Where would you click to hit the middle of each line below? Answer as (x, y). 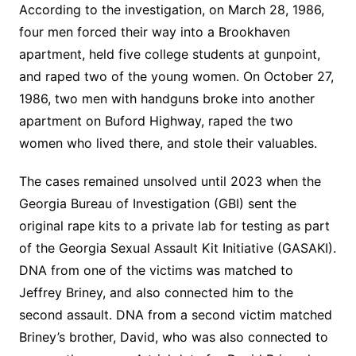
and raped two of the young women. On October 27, (176, 76)
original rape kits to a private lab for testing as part (174, 225)
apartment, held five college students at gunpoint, (169, 54)
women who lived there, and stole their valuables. (168, 143)
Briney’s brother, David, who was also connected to (173, 337)
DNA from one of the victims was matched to (156, 270)
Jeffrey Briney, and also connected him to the (156, 292)
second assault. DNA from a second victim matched (175, 314)
